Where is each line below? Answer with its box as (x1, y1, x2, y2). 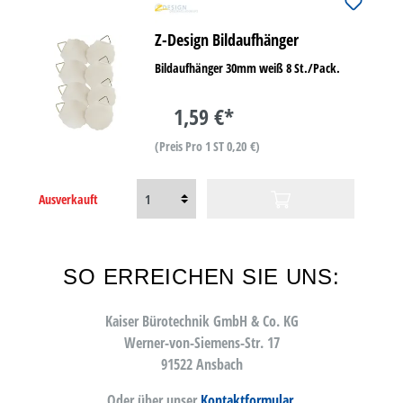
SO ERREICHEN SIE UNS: (63, 264, 340, 289)
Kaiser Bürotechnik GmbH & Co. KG (104, 310, 299, 331)
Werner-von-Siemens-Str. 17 (123, 332, 280, 353)
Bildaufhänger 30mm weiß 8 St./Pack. (155, 59, 341, 76)
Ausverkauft (39, 190, 98, 208)
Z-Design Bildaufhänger (155, 29, 300, 50)
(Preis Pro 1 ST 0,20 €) (155, 138, 261, 155)
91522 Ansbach (160, 354, 243, 374)
